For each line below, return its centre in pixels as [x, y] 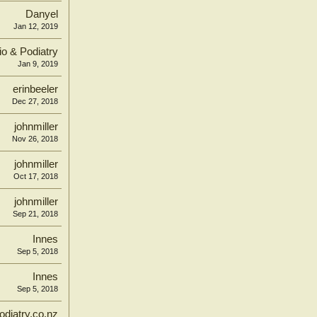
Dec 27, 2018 [35, 101]
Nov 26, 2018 [35, 139]
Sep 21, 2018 [35, 214]
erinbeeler [35, 89]
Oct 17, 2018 [36, 176]
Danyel [42, 14]
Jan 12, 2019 [36, 26]
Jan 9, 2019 [38, 64]
